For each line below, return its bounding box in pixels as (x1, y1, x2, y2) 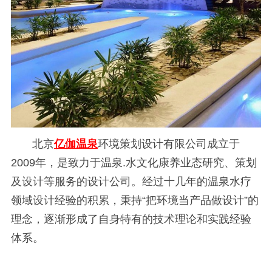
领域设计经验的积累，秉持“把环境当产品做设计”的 (10, 194, 259, 206)
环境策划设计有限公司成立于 (97, 137, 240, 150)
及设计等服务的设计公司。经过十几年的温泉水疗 (10, 175, 251, 188)
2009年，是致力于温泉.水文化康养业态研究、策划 (10, 156, 257, 169)
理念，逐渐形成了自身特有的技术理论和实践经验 (10, 212, 251, 225)
